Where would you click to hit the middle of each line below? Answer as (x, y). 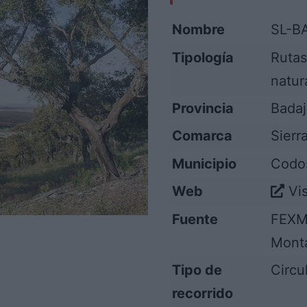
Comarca (202, 136)
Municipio (205, 163)
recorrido (203, 293)
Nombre (199, 30)
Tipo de (197, 270)
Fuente (195, 219)
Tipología (203, 57)
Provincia (203, 109)
